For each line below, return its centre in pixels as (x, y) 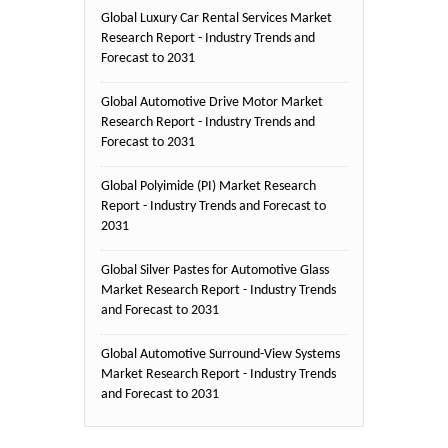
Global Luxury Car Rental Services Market (216, 18)
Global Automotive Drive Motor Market (212, 102)
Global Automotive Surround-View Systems (220, 354)
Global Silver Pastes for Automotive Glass (215, 270)
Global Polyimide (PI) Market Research (208, 186)
